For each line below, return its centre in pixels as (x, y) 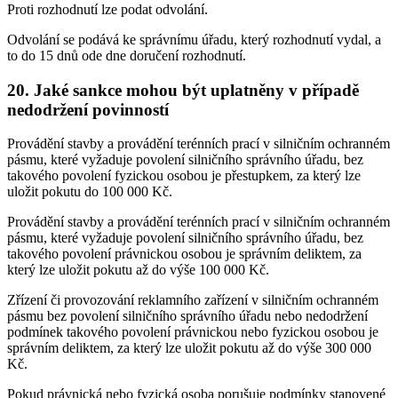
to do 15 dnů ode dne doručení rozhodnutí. (127, 55)
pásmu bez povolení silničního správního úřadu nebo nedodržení (187, 316)
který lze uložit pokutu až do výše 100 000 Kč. (138, 270)
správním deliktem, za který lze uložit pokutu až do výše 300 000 (189, 348)
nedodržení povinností (88, 109)
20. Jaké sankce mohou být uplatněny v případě (183, 90)
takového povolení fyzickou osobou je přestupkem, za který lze (184, 176)
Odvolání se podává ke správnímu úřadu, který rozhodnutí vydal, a (194, 39)
